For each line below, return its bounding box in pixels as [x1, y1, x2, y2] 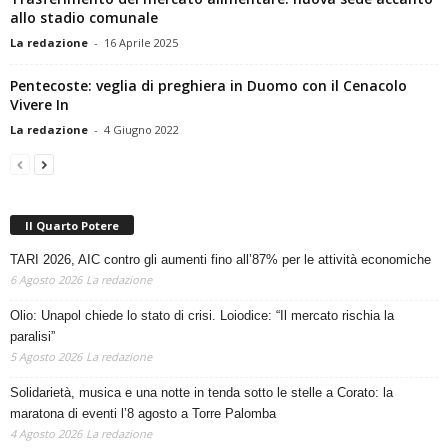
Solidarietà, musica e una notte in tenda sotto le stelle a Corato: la [10, 399, 393, 415]
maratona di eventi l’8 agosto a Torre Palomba [10, 420, 276, 436]
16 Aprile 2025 [104, 49, 178, 65]
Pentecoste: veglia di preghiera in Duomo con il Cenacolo [10, 90, 407, 110]
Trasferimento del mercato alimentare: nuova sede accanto [10, 3, 433, 23]
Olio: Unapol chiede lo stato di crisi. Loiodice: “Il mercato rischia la [10, 322, 394, 338]
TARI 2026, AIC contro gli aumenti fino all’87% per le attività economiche [10, 266, 431, 282]
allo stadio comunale [10, 22, 158, 42]
